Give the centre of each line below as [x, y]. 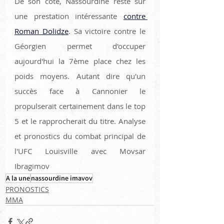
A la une [18, 178]
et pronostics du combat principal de [80, 136]
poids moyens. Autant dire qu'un [80, 76]
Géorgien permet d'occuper [80, 46]
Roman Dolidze [41, 31]
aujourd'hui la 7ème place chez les [80, 61]
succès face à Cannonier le [80, 91]
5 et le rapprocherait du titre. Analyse [80, 121]
